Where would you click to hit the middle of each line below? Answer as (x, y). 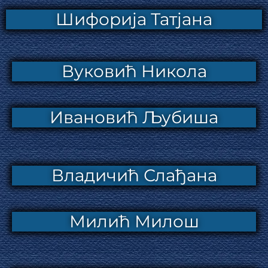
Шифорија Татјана (134, 19)
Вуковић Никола (134, 71)
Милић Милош (134, 221)
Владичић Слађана (134, 175)
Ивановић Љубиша (134, 117)
